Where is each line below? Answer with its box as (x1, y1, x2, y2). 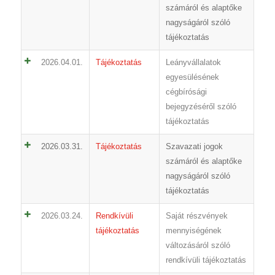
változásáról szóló (165, 241, 230, 250)
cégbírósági (165, 87, 207, 97)
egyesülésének (165, 72, 219, 82)
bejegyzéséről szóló (165, 102, 236, 112)
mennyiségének (165, 226, 222, 236)
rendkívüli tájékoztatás (165, 255, 246, 265)
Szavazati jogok (165, 142, 223, 152)
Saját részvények (165, 211, 228, 221)
